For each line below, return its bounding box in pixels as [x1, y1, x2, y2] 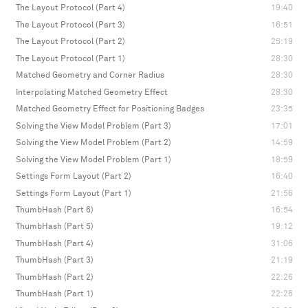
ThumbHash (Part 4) [15, 239, 93, 248]
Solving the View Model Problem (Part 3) [15, 121, 171, 131]
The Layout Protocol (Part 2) [15, 37, 125, 47]
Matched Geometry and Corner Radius [15, 71, 164, 80]
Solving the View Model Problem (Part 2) [15, 138, 171, 148]
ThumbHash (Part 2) [15, 272, 93, 282]
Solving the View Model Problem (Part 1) [15, 155, 171, 164]
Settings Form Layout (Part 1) [15, 188, 131, 198]
